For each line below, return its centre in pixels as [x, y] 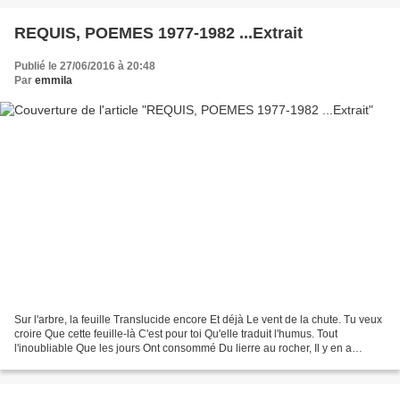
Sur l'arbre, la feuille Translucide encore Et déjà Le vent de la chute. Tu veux [198, 319]
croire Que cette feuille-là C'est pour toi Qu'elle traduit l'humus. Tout [176, 333]
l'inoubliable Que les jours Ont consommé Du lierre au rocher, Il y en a [183, 348]
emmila [54, 81]
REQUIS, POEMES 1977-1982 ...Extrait [158, 33]
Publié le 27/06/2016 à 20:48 [85, 67]
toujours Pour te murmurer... [81, 362]
